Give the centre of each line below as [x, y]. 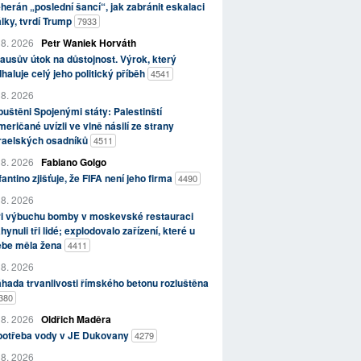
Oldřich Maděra [76, 320]
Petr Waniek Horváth [88, 43]
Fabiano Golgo [73, 162]
